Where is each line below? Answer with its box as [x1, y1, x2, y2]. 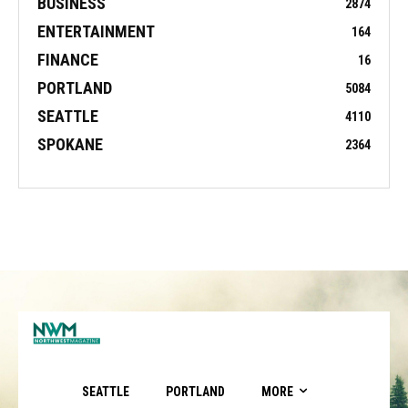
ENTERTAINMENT [37, 21, 155, 41]
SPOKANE [37, 134, 103, 154]
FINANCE [37, 49, 98, 69]
